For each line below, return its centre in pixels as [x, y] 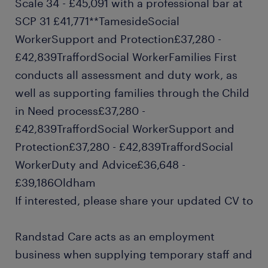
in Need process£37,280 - [80, 111]
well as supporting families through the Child [132, 93]
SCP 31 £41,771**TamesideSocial [97, 21]
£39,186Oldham [55, 182]
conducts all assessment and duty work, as [126, 75]
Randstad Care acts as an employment [115, 236]
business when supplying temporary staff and [134, 254]
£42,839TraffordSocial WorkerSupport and [125, 129]
